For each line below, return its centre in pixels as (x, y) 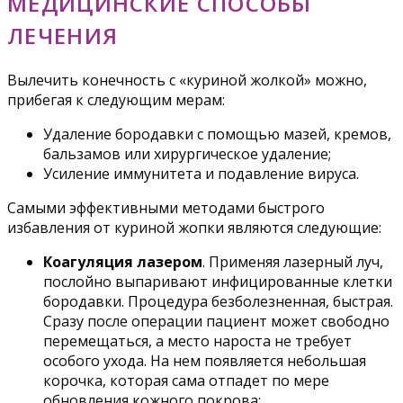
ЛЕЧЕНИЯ (63, 36)
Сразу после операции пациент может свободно (216, 322)
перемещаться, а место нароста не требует (197, 341)
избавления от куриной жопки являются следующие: (194, 228)
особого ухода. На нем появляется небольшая (205, 361)
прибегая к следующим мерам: (116, 100)
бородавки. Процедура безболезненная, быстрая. (218, 302)
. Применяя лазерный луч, (293, 262)
